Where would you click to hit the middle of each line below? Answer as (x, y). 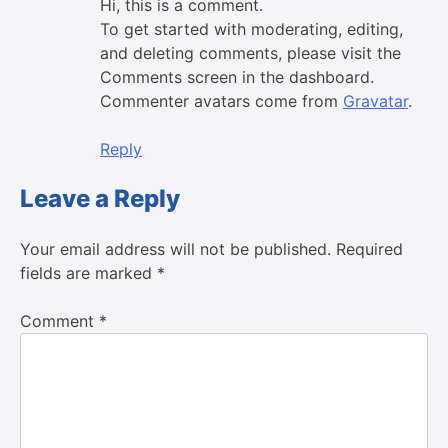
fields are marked (88, 272)
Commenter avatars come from (221, 100)
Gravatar (375, 100)
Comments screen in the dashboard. (237, 76)
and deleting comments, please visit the (250, 52)
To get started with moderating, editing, (251, 28)
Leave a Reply (100, 198)
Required (369, 248)
